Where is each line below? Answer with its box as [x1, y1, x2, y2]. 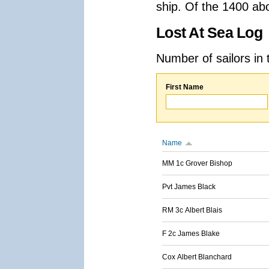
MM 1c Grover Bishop [162, 159, 232, 168]
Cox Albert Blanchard [162, 253, 232, 261]
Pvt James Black [162, 183, 216, 191]
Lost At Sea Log [156, 25, 262, 41]
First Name [166, 83, 204, 91]
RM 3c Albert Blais [162, 206, 222, 214]
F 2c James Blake [162, 229, 220, 238]
